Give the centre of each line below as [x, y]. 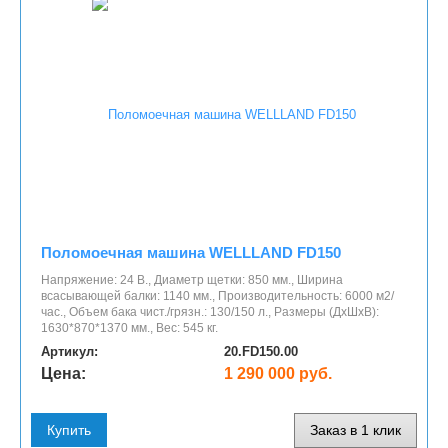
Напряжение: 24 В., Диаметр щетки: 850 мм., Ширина [192, 280]
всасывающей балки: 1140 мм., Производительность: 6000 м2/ [217, 296]
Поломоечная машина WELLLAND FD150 [191, 253]
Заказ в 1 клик [355, 429]
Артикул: [69, 352]
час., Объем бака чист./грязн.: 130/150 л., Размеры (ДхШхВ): [210, 312]
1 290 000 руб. [278, 374]
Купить [69, 429]
